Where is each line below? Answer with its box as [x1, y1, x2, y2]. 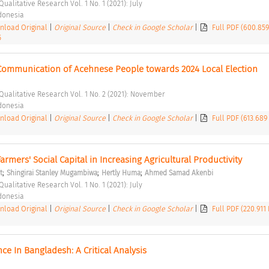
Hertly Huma [101, 168, 141, 177]
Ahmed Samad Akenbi [144, 168, 213, 177]
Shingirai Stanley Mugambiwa [6, 168, 97, 177]
